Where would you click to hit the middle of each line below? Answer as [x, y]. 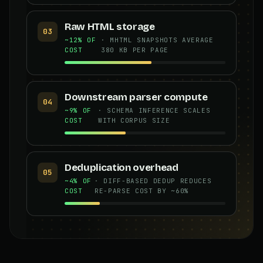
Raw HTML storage [110, 26]
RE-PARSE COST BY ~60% [142, 190]
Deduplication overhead [122, 167]
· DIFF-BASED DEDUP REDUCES [153, 181]
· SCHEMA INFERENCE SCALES [154, 110]
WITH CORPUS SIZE [134, 120]
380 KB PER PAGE [135, 50]
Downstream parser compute [136, 97]
